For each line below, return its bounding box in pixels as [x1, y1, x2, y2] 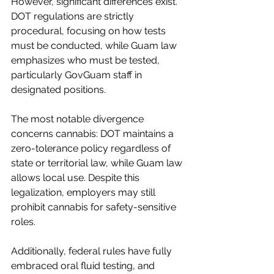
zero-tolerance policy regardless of [11, 143, 173, 154]
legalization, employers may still [11, 187, 158, 198]
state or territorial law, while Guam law [11, 157, 185, 169]
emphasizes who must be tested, [11, 54, 162, 66]
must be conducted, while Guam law [11, 40, 179, 51]
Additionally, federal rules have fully [11, 245, 174, 257]
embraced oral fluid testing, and [11, 260, 157, 272]
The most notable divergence [11, 113, 146, 125]
